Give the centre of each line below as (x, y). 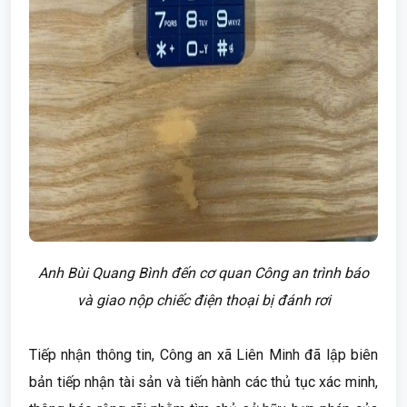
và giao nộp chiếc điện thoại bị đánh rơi (203, 300)
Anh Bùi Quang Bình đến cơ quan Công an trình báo (203, 273)
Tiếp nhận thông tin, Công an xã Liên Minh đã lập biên (203, 355)
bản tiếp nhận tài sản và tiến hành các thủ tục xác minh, (203, 382)
